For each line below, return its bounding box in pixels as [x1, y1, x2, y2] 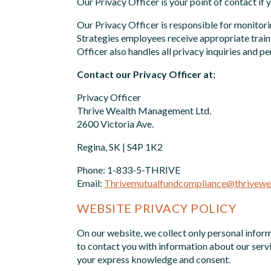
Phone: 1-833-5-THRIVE [77, 163, 180, 175]
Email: [77, 177, 104, 189]
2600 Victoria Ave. [77, 117, 154, 129]
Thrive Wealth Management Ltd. [77, 104, 211, 116]
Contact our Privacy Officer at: [77, 68, 215, 80]
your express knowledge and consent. [77, 253, 230, 265]
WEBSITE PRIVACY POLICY [77, 200, 237, 215]
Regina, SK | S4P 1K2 [77, 140, 163, 152]
